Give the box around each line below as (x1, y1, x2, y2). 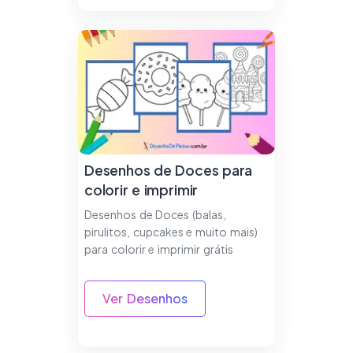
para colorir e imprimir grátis (84, 242, 232, 257)
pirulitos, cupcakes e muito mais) (84, 225, 257, 240)
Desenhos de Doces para (84, 162, 251, 180)
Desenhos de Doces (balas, (84, 207, 225, 222)
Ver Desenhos (102, 290, 188, 307)
